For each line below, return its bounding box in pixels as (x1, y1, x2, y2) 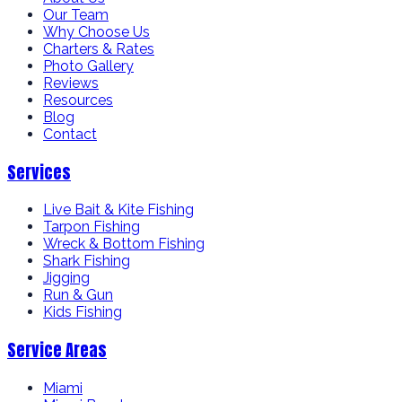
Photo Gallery (43, 57, 134, 74)
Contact (43, 125, 97, 143)
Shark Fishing (43, 252, 130, 270)
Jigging (43, 269, 90, 287)
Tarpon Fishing (43, 218, 140, 236)
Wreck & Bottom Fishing (43, 235, 205, 253)
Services (7, 159, 71, 185)
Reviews (43, 74, 99, 92)
